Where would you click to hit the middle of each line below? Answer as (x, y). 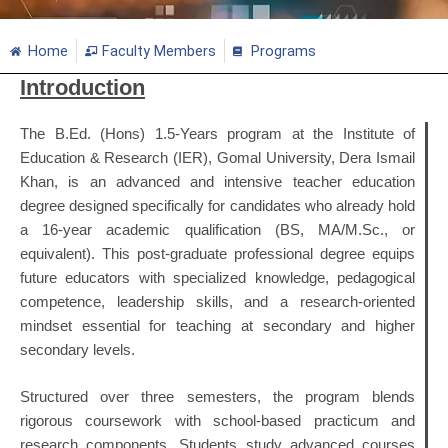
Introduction (82, 87)
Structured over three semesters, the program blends (217, 397)
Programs (283, 50)
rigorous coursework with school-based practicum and (217, 421)
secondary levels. (77, 349)
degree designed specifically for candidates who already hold (217, 205)
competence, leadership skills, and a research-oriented (217, 301)
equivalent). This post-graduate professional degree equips (217, 253)
